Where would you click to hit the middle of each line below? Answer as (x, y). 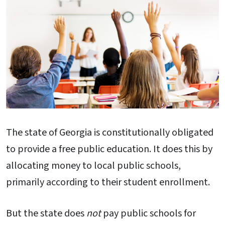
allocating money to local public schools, (93, 166)
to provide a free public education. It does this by (109, 149)
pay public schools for (148, 213)
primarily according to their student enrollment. (108, 183)
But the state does (46, 213)
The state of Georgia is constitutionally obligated (110, 133)
